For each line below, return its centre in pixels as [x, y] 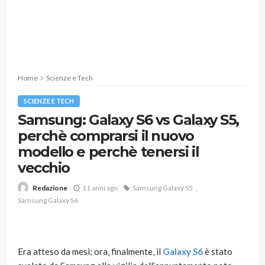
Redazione [50, 188]
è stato [218, 252]
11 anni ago [100, 188]
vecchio [44, 168]
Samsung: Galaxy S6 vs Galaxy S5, [128, 120]
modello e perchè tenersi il [108, 152]
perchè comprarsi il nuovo [106, 136]
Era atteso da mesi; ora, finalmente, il [90, 252]
